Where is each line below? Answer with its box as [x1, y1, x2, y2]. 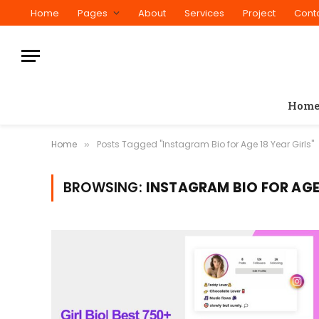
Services [184, 6, 224, 20]
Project [243, 6, 276, 20]
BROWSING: [63, 178, 146, 197]
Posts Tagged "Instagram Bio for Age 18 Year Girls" [97, 138, 314, 150]
